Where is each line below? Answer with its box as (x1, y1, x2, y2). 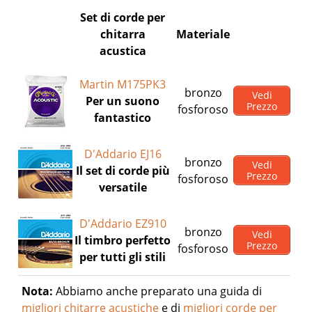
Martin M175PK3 (79, 77, 166, 92)
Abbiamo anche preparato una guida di (53, 283, 263, 299)
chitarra (100, 26, 146, 42)
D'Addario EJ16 (84, 146, 162, 162)
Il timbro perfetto (75, 233, 171, 248)
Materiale (176, 26, 231, 42)
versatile (98, 180, 147, 195)
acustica (99, 43, 146, 58)
